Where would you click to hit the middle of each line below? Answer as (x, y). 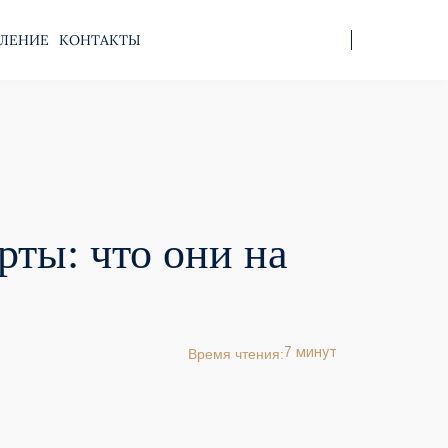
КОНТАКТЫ (100, 40)
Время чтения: (236, 354)
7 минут (311, 354)
